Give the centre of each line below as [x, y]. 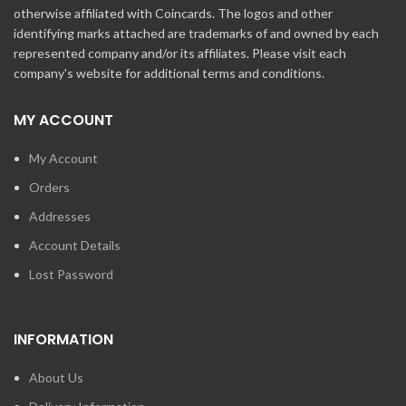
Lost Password [71, 275]
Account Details [75, 246]
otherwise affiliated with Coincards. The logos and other [173, 14]
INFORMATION [63, 340]
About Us [56, 378]
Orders [49, 188]
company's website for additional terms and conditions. [169, 73]
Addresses [60, 217]
